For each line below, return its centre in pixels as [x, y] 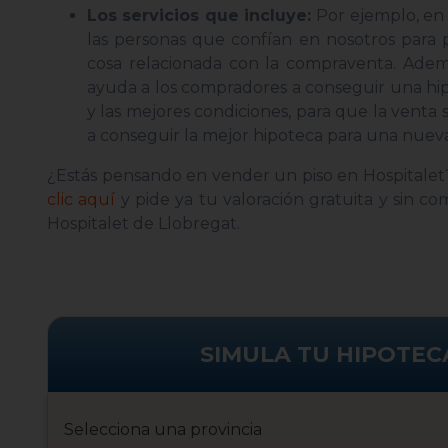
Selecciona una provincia [163, 430]
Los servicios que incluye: [202, 16]
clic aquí [81, 200]
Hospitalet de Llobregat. [143, 224]
